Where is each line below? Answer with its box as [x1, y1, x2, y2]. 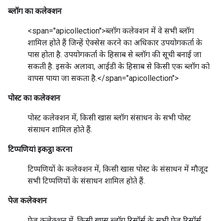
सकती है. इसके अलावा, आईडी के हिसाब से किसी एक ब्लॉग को [28, 61, 210, 71]
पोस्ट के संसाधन [136, 164, 182, 174]
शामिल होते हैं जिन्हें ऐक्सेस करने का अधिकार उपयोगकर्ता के [28, 37, 202, 47]
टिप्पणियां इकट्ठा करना [8, 144, 72, 154]
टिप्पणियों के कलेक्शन [28, 164, 92, 174]
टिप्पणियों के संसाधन [42, 176, 103, 185]
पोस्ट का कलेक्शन [8, 93, 60, 103]
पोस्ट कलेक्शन [28, 112, 70, 122]
